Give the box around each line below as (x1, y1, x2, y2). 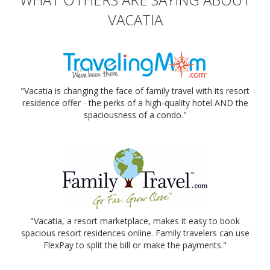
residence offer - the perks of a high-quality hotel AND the (22, 96, 248, 108)
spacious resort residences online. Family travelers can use (20, 227, 250, 239)
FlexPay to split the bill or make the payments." (43, 239, 227, 251)
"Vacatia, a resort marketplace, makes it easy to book (30, 215, 240, 227)
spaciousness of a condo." (83, 108, 187, 121)
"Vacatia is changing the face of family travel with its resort (20, 84, 250, 96)
